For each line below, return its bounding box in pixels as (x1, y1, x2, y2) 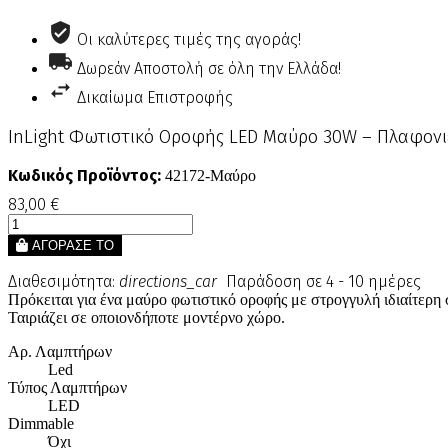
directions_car (119, 272, 217, 292)
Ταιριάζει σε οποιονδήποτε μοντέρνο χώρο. (8, 309, 285, 327)
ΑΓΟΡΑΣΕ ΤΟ (32, 238, 114, 254)
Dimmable (8, 415, 74, 433)
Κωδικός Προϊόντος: (8, 166, 161, 186)
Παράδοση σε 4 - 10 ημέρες (222, 272, 421, 292)
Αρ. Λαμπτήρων (8, 343, 112, 361)
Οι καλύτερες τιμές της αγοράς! (77, 30, 301, 49)
